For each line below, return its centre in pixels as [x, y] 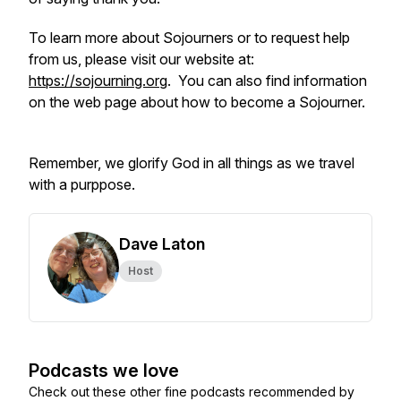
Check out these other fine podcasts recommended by [192, 392]
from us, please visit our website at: [141, 59]
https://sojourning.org [98, 81]
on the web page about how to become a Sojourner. [199, 102]
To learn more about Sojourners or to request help [189, 38]
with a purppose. [82, 184]
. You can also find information [267, 81]
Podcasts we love [104, 371]
